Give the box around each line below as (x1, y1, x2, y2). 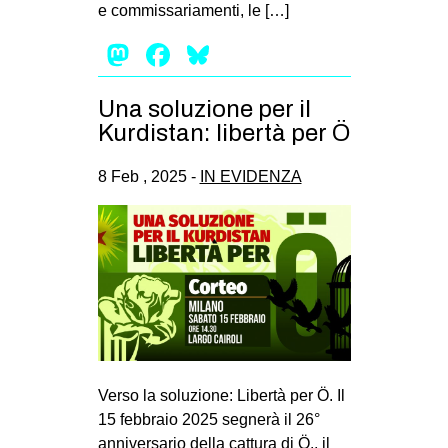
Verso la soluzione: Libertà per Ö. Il (97, 386, 345, 404)
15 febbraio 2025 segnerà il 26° (97, 410, 320, 428)
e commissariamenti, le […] (97, 2, 289, 20)
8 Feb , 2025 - (97, 167, 200, 185)
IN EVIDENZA (199, 167, 302, 185)
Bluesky (213, 37, 326, 74)
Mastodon (133, 37, 276, 74)
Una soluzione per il (97, 95, 311, 122)
